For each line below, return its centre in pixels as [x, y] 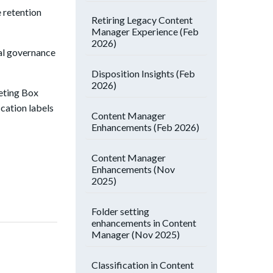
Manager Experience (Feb [145, 31]
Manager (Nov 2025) [136, 234]
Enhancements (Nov [133, 169]
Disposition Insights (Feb [143, 73]
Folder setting [120, 211]
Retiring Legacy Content [142, 20]
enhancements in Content [144, 223]
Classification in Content [143, 265]
